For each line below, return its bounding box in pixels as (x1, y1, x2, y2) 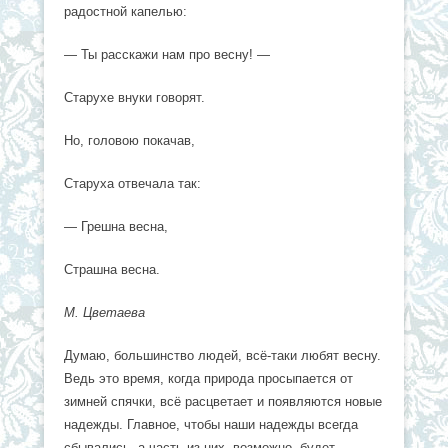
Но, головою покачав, (64, 132, 195, 148)
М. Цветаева (64, 304, 145, 320)
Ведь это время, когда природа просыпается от (64, 370, 353, 386)
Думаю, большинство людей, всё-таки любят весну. (64, 347, 381, 363)
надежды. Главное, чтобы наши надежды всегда (64, 416, 358, 432)
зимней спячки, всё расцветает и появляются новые (64, 393, 382, 409)
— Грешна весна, (64, 218, 168, 234)
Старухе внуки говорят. (64, 89, 205, 105)
